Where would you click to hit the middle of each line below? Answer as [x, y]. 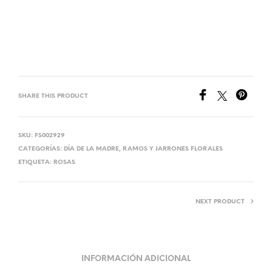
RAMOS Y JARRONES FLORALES [173, 149]
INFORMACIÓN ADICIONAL [136, 259]
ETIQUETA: [36, 163]
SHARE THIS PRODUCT [53, 97]
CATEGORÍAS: [41, 149]
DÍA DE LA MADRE [91, 149]
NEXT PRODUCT [220, 202]
